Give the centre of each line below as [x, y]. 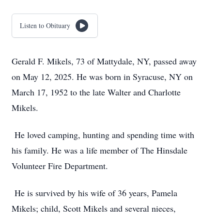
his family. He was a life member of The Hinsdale [100, 150]
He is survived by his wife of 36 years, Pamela [94, 193]
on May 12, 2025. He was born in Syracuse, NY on [102, 77]
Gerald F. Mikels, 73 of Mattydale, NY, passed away [104, 61]
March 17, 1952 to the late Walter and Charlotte [96, 92]
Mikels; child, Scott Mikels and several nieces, [94, 208]
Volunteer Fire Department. [60, 166]
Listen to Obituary [45, 25]
